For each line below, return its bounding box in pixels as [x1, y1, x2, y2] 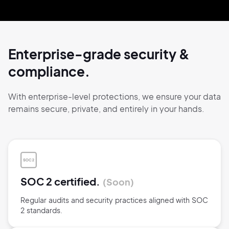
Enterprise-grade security [8, 45, 179, 62]
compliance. [8, 62, 90, 80]
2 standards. [20, 205, 62, 215]
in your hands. [151, 103, 204, 114]
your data [184, 90, 221, 102]
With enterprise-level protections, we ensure [8, 90, 184, 102]
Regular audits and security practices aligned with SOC [20, 195, 208, 204]
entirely [120, 103, 151, 114]
